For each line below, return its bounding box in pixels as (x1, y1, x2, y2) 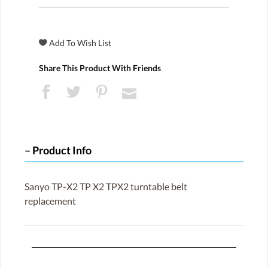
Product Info (32, 144, 92, 157)
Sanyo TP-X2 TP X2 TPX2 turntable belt (25, 180, 187, 192)
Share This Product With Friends (39, 63, 161, 74)
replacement (25, 194, 76, 206)
